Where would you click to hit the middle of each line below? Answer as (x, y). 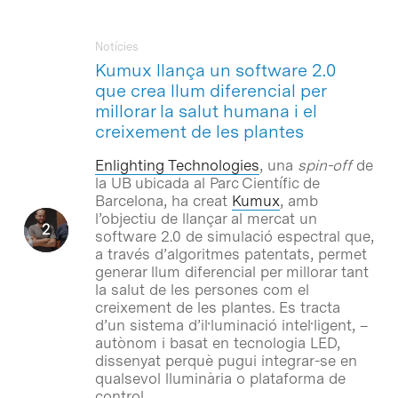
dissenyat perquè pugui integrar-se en (226, 360)
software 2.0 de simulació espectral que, (234, 236)
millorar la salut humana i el (206, 111)
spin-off (326, 165)
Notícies (116, 46)
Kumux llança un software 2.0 (215, 70)
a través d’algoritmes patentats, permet (231, 254)
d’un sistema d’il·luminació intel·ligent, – (231, 325)
